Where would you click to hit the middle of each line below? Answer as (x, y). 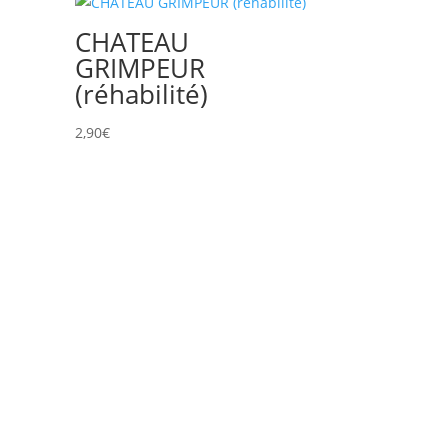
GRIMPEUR (140, 68)
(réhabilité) (142, 94)
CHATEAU (132, 42)
